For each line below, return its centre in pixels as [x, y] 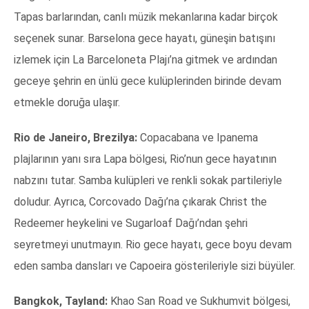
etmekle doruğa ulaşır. [67, 103]
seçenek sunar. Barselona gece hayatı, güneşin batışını [144, 39]
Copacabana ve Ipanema [198, 138]
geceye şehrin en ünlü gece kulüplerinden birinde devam [148, 81]
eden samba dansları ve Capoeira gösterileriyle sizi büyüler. [154, 266]
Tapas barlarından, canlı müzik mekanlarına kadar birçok [146, 17]
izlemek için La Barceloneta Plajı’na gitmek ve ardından [146, 60]
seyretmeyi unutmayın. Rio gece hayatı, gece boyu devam [153, 245]
